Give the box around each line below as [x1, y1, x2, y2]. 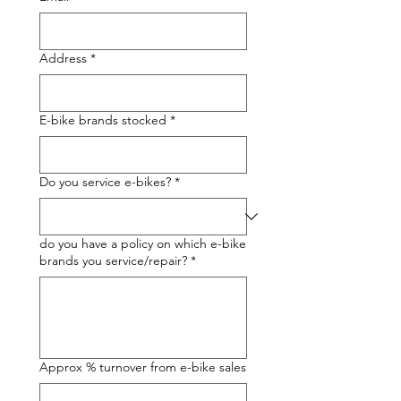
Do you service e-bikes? [39, 174, 171, 190]
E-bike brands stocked [39, 112, 166, 128]
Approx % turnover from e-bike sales [39, 359, 246, 375]
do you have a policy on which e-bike [39, 235, 246, 252]
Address [39, 50, 87, 66]
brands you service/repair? [39, 252, 187, 269]
